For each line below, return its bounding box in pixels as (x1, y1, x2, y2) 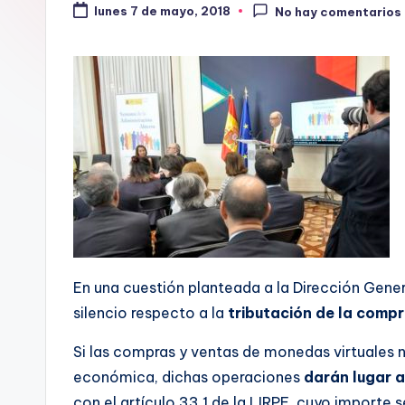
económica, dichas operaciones (73, 368, 304, 387)
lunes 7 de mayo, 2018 (93, 4, 231, 19)
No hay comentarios (275, 5, 402, 20)
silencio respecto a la (73, 304, 224, 323)
